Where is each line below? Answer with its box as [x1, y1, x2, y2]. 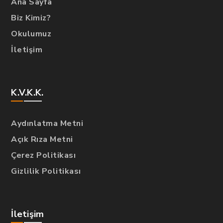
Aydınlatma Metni [11, 118, 84, 129]
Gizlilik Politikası [11, 166, 81, 177]
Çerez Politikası [11, 150, 76, 161]
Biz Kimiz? [11, 12, 51, 24]
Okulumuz [11, 28, 52, 40]
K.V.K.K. [11, 87, 44, 99]
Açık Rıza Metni [11, 134, 73, 145]
